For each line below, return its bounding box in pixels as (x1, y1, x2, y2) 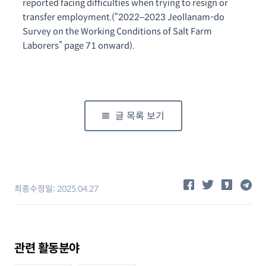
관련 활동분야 (14, 241, 80, 256)
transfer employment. (23, 12, 112, 23)
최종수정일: (14, 183, 57, 194)
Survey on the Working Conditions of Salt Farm (23, 26, 212, 37)
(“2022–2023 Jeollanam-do (112, 12, 224, 23)
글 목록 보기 (115, 110, 164, 122)
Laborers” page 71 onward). (23, 40, 134, 51)
